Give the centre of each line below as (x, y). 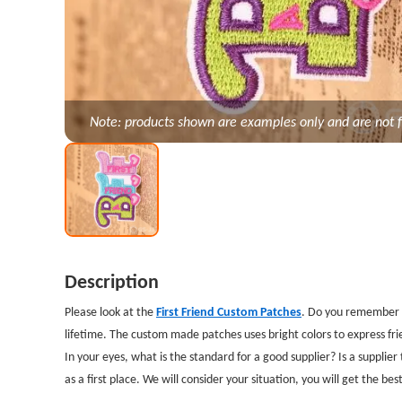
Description (112, 282)
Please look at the (110, 312)
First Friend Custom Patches (229, 312)
